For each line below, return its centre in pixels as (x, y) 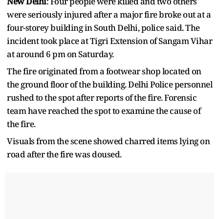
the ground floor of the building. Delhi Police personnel (109, 84)
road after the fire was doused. (64, 154)
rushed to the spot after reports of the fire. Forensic (102, 97)
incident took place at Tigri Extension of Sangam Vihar (109, 41)
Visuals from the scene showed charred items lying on (108, 141)
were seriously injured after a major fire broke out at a (109, 14)
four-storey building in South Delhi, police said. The (103, 27)
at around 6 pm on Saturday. (60, 54)
